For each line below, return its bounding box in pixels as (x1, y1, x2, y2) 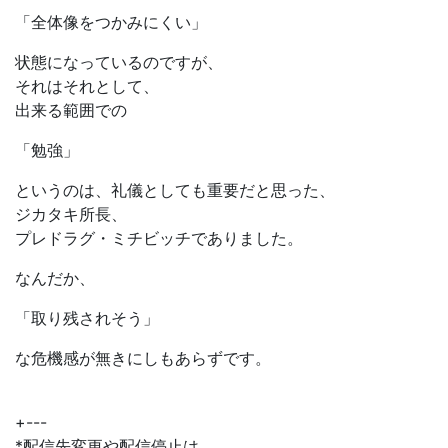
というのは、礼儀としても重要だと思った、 (15, 180, 335, 201)
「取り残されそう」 (15, 308, 159, 329)
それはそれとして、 (15, 76, 159, 97)
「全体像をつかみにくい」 (15, 12, 207, 33)
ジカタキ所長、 (15, 204, 127, 225)
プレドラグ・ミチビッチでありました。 (15, 228, 303, 249)
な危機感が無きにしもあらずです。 (15, 348, 271, 369)
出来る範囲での (15, 100, 127, 121)
